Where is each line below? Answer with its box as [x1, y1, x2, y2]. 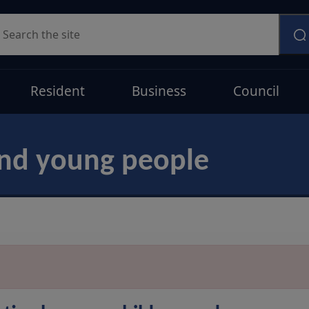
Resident [30, 82, 85, 100]
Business [131, 82, 186, 100]
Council [232, 82, 279, 100]
